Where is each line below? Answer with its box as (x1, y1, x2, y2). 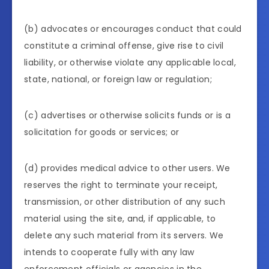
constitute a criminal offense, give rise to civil (24, 40, 224, 52)
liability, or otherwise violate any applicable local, (24, 56, 236, 69)
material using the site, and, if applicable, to (24, 213, 216, 225)
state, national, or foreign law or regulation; (24, 73, 212, 86)
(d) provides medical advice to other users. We (24, 162, 231, 175)
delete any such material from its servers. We (24, 229, 224, 242)
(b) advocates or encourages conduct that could (24, 23, 242, 35)
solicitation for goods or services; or (24, 126, 180, 139)
